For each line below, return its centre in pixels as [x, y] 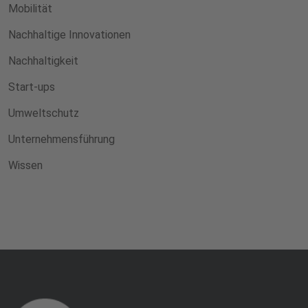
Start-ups [32, 87]
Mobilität [30, 9]
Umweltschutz [44, 113]
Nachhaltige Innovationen [69, 35]
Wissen [25, 165]
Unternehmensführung [62, 139]
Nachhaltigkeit [43, 61]
